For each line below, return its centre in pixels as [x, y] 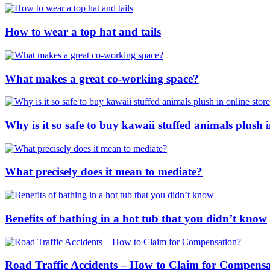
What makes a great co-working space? [102, 78]
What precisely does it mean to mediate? [104, 172]
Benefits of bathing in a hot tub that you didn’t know [136, 218]
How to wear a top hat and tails [83, 32]
